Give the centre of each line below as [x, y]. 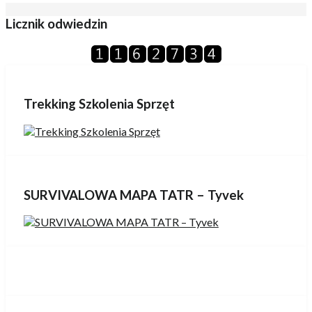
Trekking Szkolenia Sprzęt [99, 104]
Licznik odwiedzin [56, 24]
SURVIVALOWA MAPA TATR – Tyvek [133, 195]
